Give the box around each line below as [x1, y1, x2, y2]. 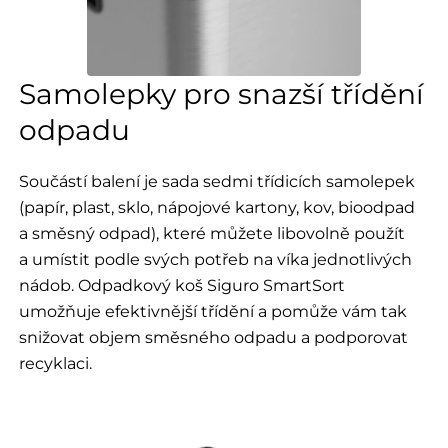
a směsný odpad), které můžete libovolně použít [18, 223, 405, 244]
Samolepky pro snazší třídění [18, 77, 424, 112]
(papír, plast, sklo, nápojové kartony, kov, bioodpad [18, 197, 415, 218]
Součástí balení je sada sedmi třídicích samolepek [18, 171, 415, 192]
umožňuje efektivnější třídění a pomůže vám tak [18, 301, 407, 322]
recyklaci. [18, 353, 92, 374]
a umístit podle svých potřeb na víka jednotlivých [18, 249, 412, 270]
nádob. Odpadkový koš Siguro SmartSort [18, 275, 345, 296]
